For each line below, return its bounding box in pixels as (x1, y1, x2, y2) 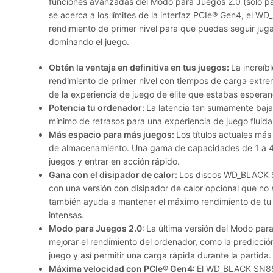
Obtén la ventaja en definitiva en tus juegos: (49, 62, 231, 73)
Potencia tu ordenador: (49, 102, 146, 113)
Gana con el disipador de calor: (49, 169, 179, 180)
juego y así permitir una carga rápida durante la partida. (49, 250, 271, 260)
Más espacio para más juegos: (49, 129, 176, 140)
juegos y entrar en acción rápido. (49, 156, 180, 166)
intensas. (49, 210, 84, 220)
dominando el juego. (49, 37, 129, 47)
